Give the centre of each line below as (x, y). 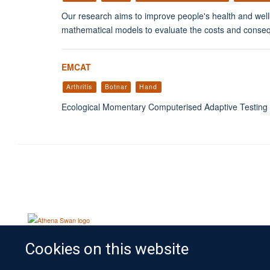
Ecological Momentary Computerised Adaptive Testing (165, 107)
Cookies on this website (107, 249)
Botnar (116, 86)
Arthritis (80, 86)
